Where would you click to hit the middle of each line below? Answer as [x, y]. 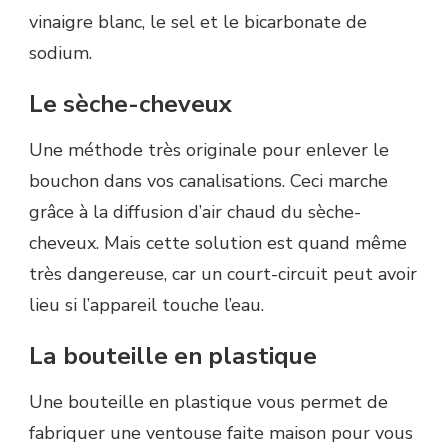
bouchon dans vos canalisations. [157, 181]
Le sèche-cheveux [130, 104]
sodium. [60, 53]
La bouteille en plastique [176, 356]
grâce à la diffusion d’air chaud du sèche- [195, 212]
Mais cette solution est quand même [253, 243]
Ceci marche [336, 181]
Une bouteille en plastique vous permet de [208, 401]
